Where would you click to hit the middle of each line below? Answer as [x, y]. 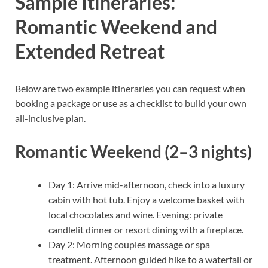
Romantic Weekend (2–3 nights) [133, 152]
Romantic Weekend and [116, 27]
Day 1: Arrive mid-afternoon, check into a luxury [147, 185]
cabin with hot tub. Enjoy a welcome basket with [147, 200]
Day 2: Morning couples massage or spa [129, 245]
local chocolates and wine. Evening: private [135, 215]
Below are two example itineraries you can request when [130, 88]
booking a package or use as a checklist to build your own [131, 103]
